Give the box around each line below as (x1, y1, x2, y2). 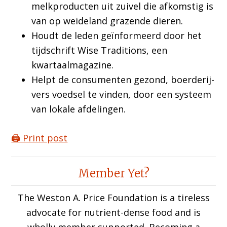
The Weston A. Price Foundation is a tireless (17, 191, 210, 204)
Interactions (11, 173, 99, 193)
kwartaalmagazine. (31, 59, 114, 71)
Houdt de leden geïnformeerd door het (31, 29, 202, 42)
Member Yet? (78, 166, 149, 180)
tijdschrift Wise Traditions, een (31, 44, 168, 57)
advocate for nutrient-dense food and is (26, 206, 201, 218)
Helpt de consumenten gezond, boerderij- (31, 73, 215, 86)
